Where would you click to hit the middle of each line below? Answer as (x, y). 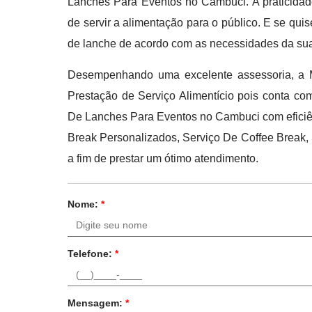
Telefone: (92, 253)
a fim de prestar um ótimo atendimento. (163, 158)
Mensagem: (97, 303)
